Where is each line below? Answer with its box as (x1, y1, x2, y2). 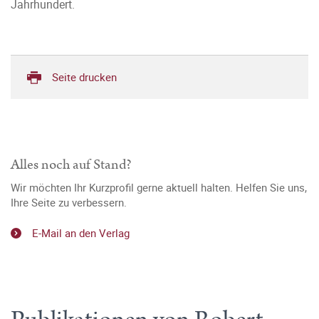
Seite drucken (52, 70, 117, 84)
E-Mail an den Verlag (32, 225, 130, 240)
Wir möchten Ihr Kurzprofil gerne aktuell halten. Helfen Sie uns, (11, 180, 307, 194)
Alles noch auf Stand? (11, 155, 132, 174)
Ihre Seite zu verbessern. (11, 195, 127, 209)
